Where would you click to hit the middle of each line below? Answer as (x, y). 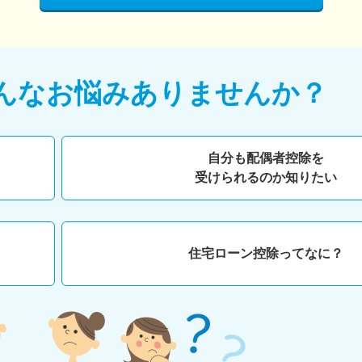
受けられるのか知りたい (266, 177)
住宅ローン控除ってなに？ (266, 253)
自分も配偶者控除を (266, 158)
